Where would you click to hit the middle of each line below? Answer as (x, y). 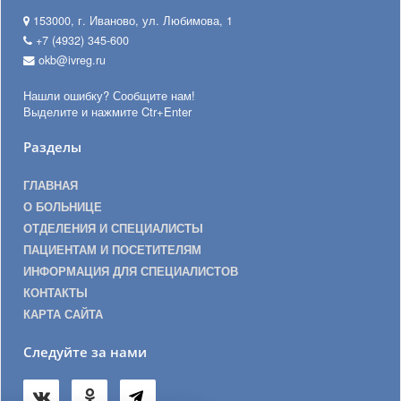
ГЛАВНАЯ (51, 185)
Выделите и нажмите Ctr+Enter (107, 111)
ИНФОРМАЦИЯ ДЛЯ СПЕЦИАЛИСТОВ (131, 271)
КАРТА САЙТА (63, 314)
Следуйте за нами (85, 352)
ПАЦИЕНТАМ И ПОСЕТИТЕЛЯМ (112, 250)
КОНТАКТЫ (55, 293)
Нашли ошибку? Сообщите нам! (109, 95)
